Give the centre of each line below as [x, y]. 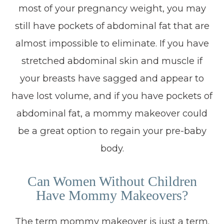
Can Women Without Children [112, 181]
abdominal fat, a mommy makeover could [112, 113]
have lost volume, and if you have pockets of [112, 96]
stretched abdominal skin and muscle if [112, 61]
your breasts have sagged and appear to [112, 78]
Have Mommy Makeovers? [112, 195]
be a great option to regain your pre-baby [112, 131]
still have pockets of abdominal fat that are [112, 26]
